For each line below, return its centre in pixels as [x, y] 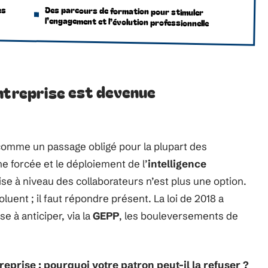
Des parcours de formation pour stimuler [124, 11]
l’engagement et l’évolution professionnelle [127, 22]
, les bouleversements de [179, 216]
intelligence [177, 164]
